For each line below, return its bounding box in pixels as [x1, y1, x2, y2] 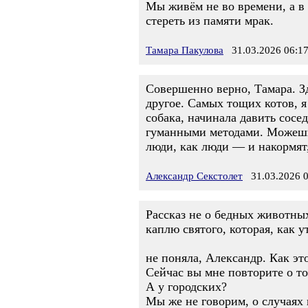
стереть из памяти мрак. [146, 14, 274, 27]
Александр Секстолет [146, 170, 243, 181]
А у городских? [146, 280, 227, 294]
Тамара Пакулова [146, 45, 223, 56]
